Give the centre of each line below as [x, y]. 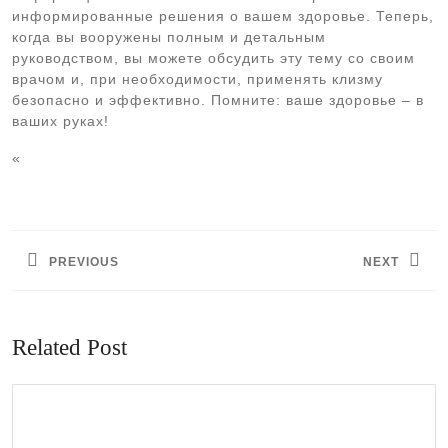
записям [54, 272]
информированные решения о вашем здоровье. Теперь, [223, 16]
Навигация [67, 212]
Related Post [69, 347]
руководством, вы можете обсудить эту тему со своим [213, 58]
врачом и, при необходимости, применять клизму [197, 79]
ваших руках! [60, 121]
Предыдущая [60, 297]
